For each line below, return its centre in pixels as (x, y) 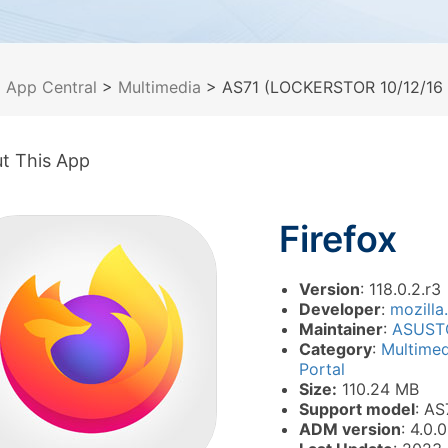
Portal (322, 369)
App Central (51, 87)
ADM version (350, 429)
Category (335, 349)
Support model (357, 409)
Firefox (338, 239)
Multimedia (159, 87)
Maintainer (341, 329)
